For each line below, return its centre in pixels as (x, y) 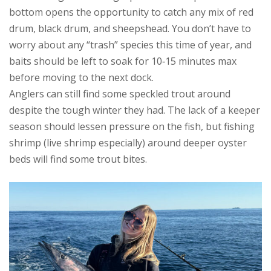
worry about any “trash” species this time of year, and (130, 45)
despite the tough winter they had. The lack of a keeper (135, 110)
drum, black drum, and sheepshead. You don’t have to (130, 28)
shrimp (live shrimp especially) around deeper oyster (128, 143)
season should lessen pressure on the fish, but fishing (132, 126)
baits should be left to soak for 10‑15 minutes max (123, 61)
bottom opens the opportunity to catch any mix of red (131, 12)
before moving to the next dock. (81, 77)
